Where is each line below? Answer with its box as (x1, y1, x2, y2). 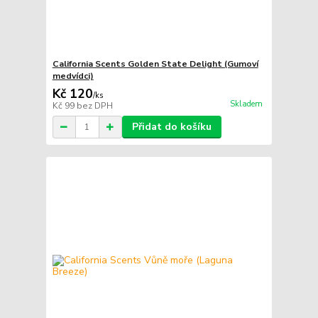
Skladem (229, 99, 263, 110)
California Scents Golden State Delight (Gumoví (52, 58, 258, 70)
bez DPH (76, 100, 113, 112)
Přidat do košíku (131, 120, 212, 134)
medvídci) (52, 70, 94, 82)
